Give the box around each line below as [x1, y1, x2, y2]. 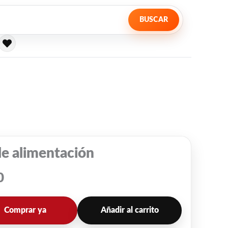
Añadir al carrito [100, 206, 159, 214]
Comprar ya [4, 206, 47, 214]
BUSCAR [139, 16, 168, 23]
